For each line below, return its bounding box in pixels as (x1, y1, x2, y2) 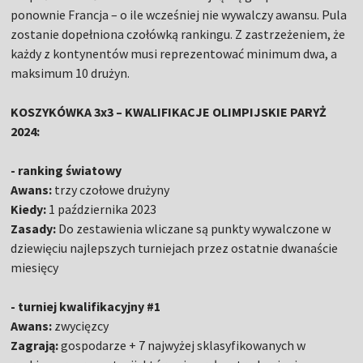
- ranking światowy (11, 162, 122, 179)
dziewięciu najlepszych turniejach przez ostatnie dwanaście (11, 240, 339, 257)
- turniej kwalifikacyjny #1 (11, 298, 161, 315)
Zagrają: (11, 337, 59, 354)
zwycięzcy (52, 318, 109, 335)
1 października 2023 (46, 201, 157, 218)
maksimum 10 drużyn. (11, 65, 130, 82)
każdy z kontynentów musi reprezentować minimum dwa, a (11, 45, 338, 62)
